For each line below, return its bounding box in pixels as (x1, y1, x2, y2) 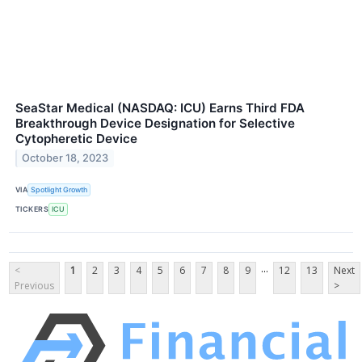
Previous (15, 278, 54, 293)
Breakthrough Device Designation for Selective (15, 115, 295, 131)
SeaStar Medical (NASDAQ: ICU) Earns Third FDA (15, 99, 305, 116)
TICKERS (15, 204, 49, 214)
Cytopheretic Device (15, 130, 137, 146)
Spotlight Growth (31, 185, 88, 195)
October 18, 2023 (22, 152, 109, 165)
